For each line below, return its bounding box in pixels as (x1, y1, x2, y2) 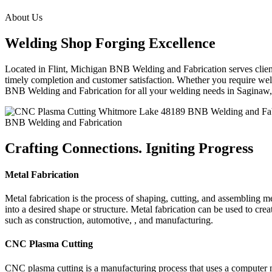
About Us (5, 12, 42, 22)
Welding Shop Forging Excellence (5, 35, 216, 51)
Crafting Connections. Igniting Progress (5, 140, 253, 156)
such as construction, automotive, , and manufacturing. (5, 215, 213, 226)
